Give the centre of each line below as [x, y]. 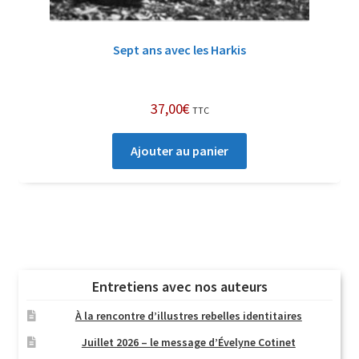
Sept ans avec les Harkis [179, 49]
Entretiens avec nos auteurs [179, 287]
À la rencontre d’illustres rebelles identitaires [188, 316]
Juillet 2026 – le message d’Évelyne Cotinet [188, 343]
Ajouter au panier [179, 151]
